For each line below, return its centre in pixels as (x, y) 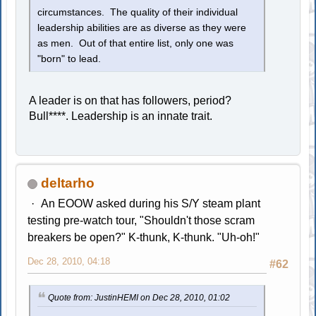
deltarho (68, 183)
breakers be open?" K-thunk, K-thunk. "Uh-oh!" (144, 237)
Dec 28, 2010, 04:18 (69, 261)
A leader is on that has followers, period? (130, 100)
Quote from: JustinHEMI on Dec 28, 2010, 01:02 (139, 297)
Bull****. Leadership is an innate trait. (121, 116)
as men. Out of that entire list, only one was (136, 43)
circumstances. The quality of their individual (138, 12)
